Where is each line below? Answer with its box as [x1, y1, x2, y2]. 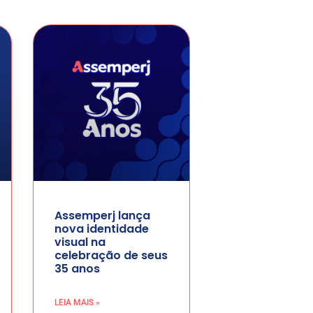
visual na [54, 234, 105, 251]
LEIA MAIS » [54, 298, 100, 308]
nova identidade [54, 221, 149, 238]
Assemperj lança [54, 208, 150, 224]
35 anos [54, 261, 100, 277]
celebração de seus [54, 247, 168, 264]
